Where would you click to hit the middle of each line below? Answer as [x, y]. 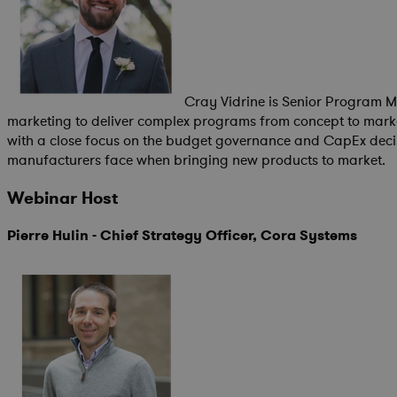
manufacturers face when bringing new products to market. [196, 161]
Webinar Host [62, 198]
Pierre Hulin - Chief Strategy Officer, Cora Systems [182, 235]
